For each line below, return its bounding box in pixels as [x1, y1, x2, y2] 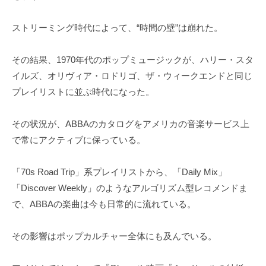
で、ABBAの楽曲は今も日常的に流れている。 [12, 199, 196, 210]
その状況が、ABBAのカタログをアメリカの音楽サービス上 [12, 119, 249, 129]
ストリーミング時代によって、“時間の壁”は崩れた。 [12, 23, 223, 33]
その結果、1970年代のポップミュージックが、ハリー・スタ [12, 55, 254, 65]
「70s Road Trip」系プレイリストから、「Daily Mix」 [12, 167, 227, 178]
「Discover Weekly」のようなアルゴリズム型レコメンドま [12, 183, 248, 194]
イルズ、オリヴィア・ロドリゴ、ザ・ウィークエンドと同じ [12, 71, 252, 81]
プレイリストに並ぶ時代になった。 [12, 87, 154, 97]
